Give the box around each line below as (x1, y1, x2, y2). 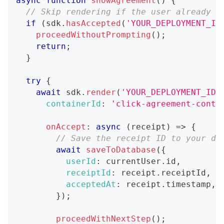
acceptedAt (66, 179, 116, 189)
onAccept (46, 121, 86, 131)
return (36, 41, 66, 51)
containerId (46, 98, 101, 108)
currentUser (101, 156, 161, 166)
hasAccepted (66, 18, 121, 28)
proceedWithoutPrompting (36, 29, 151, 39)
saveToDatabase (86, 144, 156, 154)
